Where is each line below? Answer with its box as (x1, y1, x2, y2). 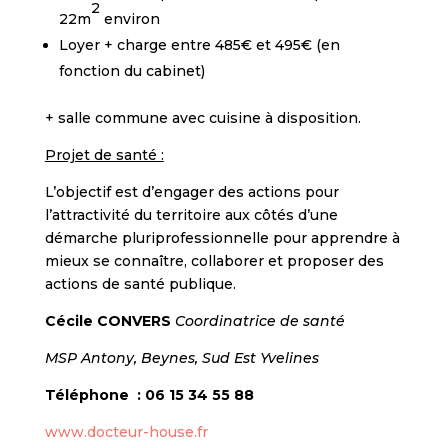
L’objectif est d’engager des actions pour (44, 183, 339, 201)
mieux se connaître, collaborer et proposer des (44, 252, 384, 270)
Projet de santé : (44, 146, 164, 164)
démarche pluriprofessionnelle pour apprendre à (44, 229, 400, 247)
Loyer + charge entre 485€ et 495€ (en (58, 36, 340, 54)
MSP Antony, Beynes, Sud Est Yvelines (44, 349, 319, 367)
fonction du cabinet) (58, 62, 205, 80)
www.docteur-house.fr (44, 423, 208, 441)
